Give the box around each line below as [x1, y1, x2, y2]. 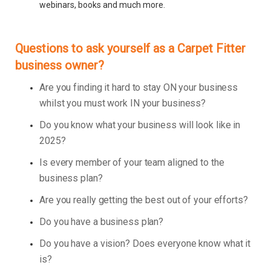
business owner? [15, 58, 104, 73]
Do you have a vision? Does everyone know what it [39, 238, 251, 250]
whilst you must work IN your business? [39, 97, 206, 109]
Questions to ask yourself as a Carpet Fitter [15, 41, 246, 56]
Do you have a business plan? [39, 216, 164, 228]
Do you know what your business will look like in [39, 119, 241, 131]
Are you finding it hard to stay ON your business [39, 82, 238, 94]
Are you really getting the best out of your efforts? [39, 194, 248, 206]
